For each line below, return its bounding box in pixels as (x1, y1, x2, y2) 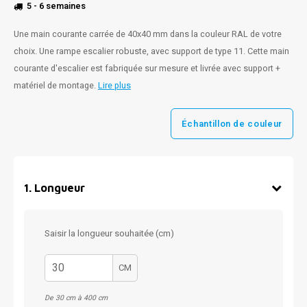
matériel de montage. (14, 79, 98, 92)
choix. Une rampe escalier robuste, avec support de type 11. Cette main (14, 45, 289, 58)
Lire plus (98, 79, 131, 92)
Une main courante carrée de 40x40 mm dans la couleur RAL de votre (14, 28, 282, 40)
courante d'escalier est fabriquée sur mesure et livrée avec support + (14, 62, 280, 75)
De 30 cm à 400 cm (45, 293, 108, 303)
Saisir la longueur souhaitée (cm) (45, 227, 174, 240)
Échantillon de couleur (181, 116, 282, 130)
